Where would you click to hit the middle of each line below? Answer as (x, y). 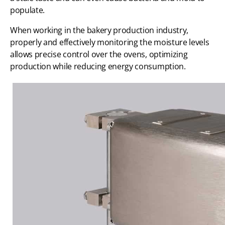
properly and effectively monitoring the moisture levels (110, 42)
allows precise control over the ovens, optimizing (99, 54)
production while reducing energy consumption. (98, 66)
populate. (28, 10)
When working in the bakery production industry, (99, 30)
